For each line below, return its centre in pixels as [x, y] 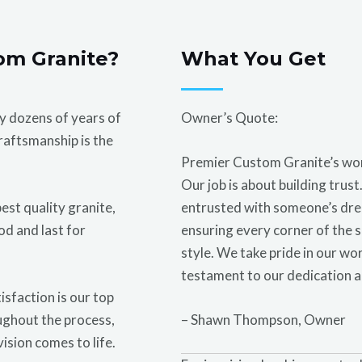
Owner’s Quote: [229, 117]
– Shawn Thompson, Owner [263, 320]
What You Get [253, 58]
